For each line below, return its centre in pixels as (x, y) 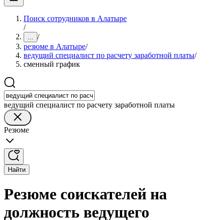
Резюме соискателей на (85, 194)
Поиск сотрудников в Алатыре (75, 18)
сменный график (52, 64)
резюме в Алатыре (55, 46)
